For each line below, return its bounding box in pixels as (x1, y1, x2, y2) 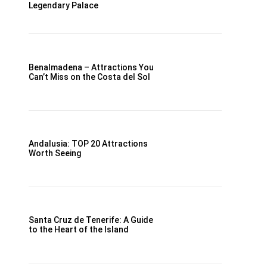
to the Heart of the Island (29, 225, 129, 235)
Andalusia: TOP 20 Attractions (29, 139, 148, 149)
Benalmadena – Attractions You (29, 63, 154, 72)
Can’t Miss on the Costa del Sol (29, 72, 150, 82)
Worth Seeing (29, 148, 81, 159)
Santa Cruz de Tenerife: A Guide (29, 215, 153, 225)
